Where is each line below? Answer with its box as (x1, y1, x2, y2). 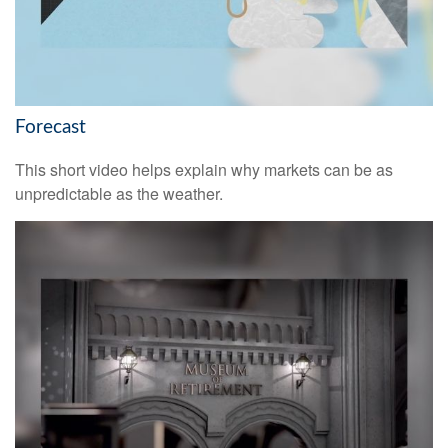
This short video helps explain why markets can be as (15, 157, 393, 181)
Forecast (15, 118, 86, 138)
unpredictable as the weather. (15, 181, 223, 205)
